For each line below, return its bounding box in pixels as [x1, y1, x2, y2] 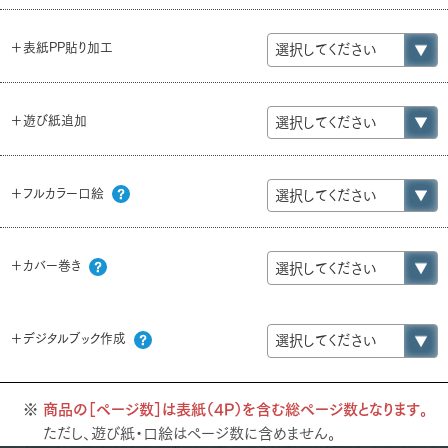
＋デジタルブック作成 [10, 332, 130, 346]
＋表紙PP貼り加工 [10, 40, 113, 54]
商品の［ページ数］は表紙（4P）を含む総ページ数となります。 [42, 401, 428, 417]
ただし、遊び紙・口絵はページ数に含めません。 [42, 425, 336, 441]
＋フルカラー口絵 [10, 186, 108, 200]
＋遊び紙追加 [10, 113, 87, 127]
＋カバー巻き [10, 259, 85, 273]
